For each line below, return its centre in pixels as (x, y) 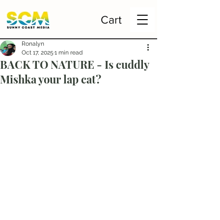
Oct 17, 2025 (38, 53)
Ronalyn (33, 44)
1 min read (69, 53)
